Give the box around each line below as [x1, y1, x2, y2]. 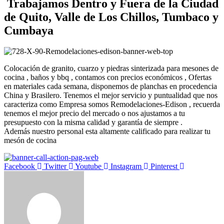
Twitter [44, 162, 66, 171]
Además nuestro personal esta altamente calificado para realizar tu [4, 127, 210, 136]
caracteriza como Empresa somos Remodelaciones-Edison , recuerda [4, 100, 220, 109]
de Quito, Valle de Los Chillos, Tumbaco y [4, 10, 218, 23]
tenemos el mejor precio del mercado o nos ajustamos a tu [4, 109, 185, 118]
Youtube [75, 162, 101, 171]
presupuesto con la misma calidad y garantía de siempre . [4, 118, 182, 127]
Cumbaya [4, 23, 53, 37]
